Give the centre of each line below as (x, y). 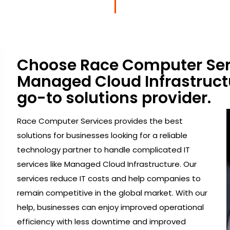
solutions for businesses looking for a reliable (102, 135)
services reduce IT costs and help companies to (109, 178)
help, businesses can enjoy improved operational (111, 207)
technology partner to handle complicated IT (104, 149)
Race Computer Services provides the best (100, 121)
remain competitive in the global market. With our (112, 193)
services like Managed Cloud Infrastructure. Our (107, 164)
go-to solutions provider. (114, 98)
